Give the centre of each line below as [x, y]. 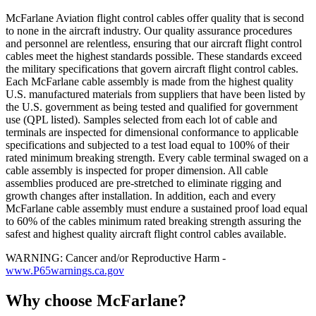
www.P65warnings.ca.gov [65, 270]
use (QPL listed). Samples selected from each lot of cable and [141, 119]
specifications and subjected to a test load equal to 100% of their [147, 145]
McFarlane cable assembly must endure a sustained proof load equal [157, 208]
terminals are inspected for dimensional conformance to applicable [152, 132]
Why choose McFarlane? [96, 300]
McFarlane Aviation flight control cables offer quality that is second [155, 18]
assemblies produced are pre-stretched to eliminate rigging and [144, 183]
